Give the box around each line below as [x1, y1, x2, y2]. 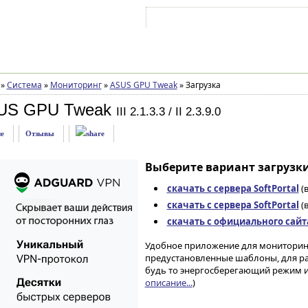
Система [6, 79, 42, 91]
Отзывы [25, 129, 54, 137]
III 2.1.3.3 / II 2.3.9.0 [115, 105, 221, 118]
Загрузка [183, 79, 221, 91]
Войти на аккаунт [162, 16, 219, 24]
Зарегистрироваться [234, 16, 302, 24]
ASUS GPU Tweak [109, 79, 177, 91]
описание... [144, 276, 192, 289]
